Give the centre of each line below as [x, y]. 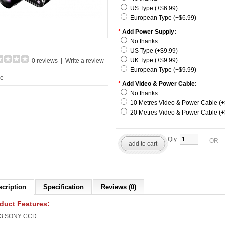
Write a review [85, 61]
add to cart [143, 144]
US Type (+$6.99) [154, 8]
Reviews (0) [119, 187]
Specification [64, 187]
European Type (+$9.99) [163, 70]
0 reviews [45, 61]
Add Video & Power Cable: [159, 84]
